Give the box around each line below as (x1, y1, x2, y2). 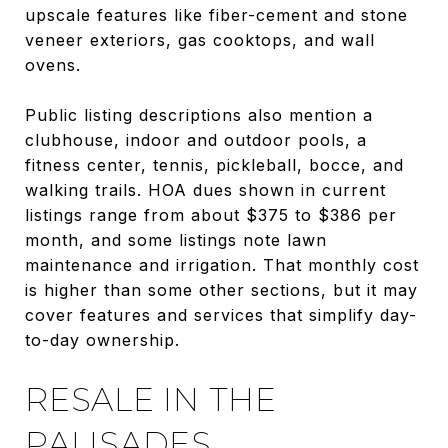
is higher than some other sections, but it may (25, 279, 418, 300)
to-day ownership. (25, 329, 180, 350)
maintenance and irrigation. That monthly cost (25, 254, 419, 275)
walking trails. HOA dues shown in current (25, 179, 386, 200)
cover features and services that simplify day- (25, 304, 417, 325)
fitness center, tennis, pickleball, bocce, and (25, 154, 404, 175)
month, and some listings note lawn (25, 229, 327, 250)
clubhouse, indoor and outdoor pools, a (25, 129, 367, 150)
